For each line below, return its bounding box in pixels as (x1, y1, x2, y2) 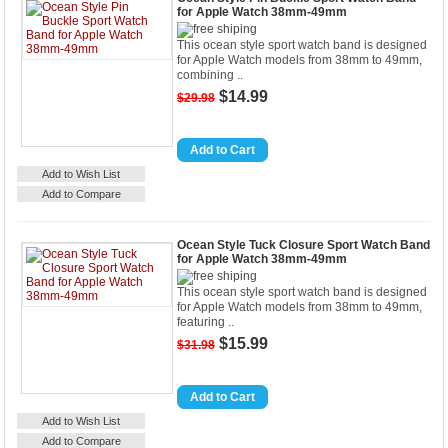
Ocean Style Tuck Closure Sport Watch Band (177, 238, 430, 252)
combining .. (177, 68, 243, 82)
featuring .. (177, 315, 234, 329)
